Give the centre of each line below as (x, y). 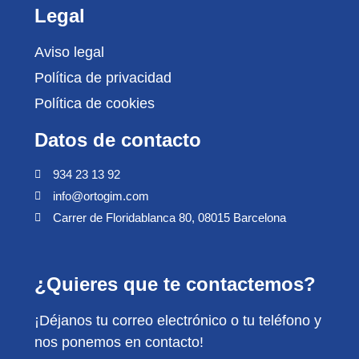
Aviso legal (70, 52)
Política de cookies (95, 103)
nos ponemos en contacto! (119, 342)
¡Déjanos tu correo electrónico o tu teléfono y (178, 320)
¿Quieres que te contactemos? (175, 284)
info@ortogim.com (101, 196)
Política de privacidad (103, 77)
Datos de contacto (118, 139)
